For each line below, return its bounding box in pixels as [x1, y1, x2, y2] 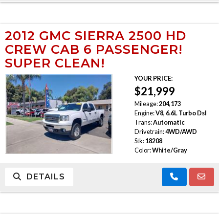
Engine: [134, 109, 154, 117]
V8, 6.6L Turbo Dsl [155, 109, 207, 117]
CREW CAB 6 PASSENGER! [5, 41, 183, 57]
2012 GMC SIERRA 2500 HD [5, 27, 186, 43]
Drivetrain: [134, 127, 164, 135]
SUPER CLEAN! [5, 55, 105, 70]
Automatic [153, 118, 185, 126]
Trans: [134, 118, 152, 126]
